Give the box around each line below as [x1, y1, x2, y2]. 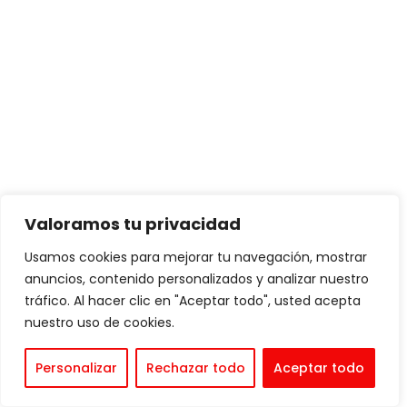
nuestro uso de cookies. [25, 313, 174, 332]
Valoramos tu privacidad [25, 213, 241, 235]
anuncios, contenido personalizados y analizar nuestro [25, 270, 369, 288]
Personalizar [35, 359, 117, 377]
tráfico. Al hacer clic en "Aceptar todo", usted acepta [25, 292, 361, 310]
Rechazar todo [145, 359, 245, 377]
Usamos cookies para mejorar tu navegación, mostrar [25, 248, 367, 266]
